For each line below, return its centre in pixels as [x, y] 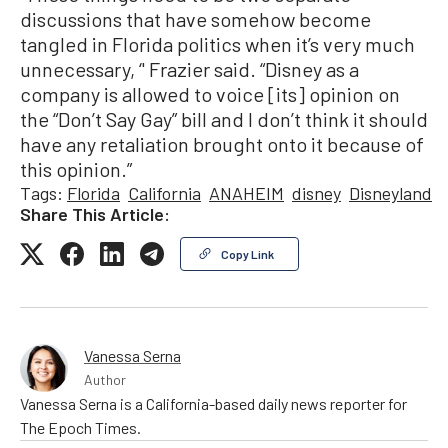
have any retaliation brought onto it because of [222, 143]
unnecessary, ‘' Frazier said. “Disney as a [189, 68]
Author [105, 379]
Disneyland [390, 192]
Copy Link [247, 253]
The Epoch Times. [80, 427]
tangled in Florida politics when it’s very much [217, 43]
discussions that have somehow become [195, 18]
